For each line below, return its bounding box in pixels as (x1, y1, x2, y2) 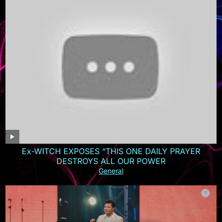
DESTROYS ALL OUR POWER (56, 156, 166, 166)
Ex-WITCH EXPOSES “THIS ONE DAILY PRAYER (21, 146, 200, 157)
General (98, 166, 123, 175)
